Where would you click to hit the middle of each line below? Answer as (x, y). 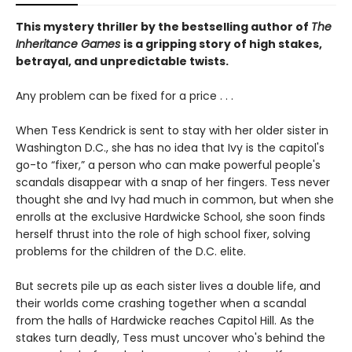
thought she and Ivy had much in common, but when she (175, 200)
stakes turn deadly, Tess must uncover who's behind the (170, 338)
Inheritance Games (70, 44)
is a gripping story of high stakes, (223, 44)
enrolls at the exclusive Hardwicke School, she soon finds (170, 217)
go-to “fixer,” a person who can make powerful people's (168, 165)
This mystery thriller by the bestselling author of (163, 27)
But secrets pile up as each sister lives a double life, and (168, 286)
